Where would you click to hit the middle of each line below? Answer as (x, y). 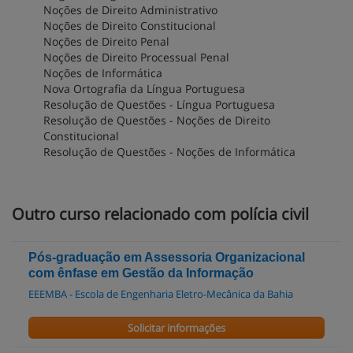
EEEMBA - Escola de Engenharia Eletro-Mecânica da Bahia (161, 294)
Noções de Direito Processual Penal (136, 57)
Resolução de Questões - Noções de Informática (169, 152)
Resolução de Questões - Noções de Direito (157, 120)
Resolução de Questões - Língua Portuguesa (159, 104)
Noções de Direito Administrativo (130, 10)
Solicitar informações (176, 328)
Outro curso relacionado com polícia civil (160, 214)
